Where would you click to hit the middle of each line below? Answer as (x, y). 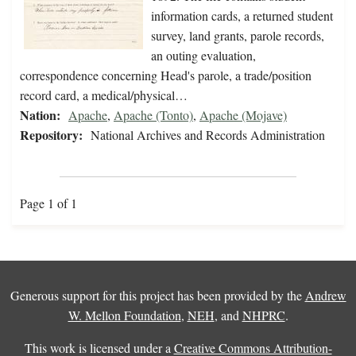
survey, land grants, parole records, (238, 36)
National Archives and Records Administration (208, 135)
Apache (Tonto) (153, 115)
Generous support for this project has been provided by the (157, 296)
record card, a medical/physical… (104, 95)
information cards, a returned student (242, 16)
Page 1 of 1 (48, 203)
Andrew (325, 296)
